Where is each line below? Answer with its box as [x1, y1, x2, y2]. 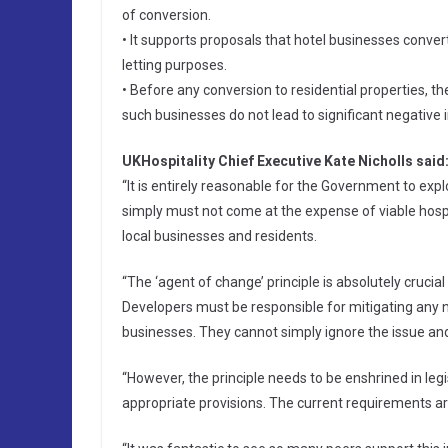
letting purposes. [122, 57, 227, 74]
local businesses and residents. [122, 228, 317, 245]
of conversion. [122, 7, 211, 24]
